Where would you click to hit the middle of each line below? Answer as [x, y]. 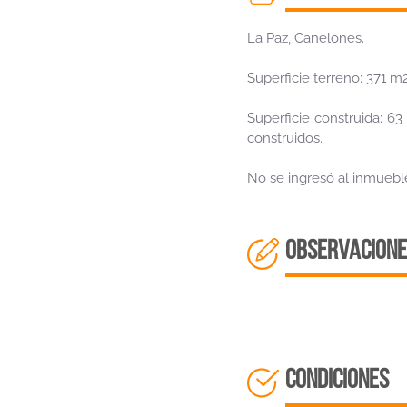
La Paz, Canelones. [306, 38]
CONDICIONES [337, 381]
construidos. [285, 138]
